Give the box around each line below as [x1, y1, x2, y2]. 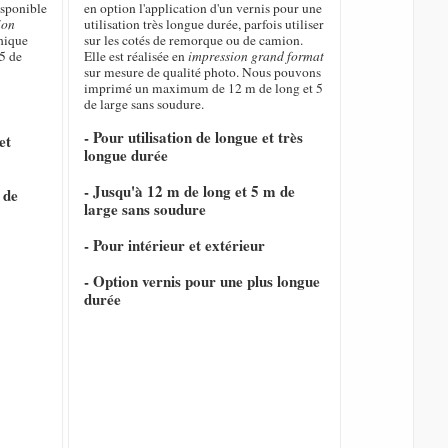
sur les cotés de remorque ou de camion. [84, 31, 304, 50]
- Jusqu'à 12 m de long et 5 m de [84, 180, 296, 203]
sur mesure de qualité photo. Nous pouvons [84, 63, 322, 82]
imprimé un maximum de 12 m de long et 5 [84, 79, 324, 98]
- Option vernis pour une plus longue [84, 270, 321, 293]
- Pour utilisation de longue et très [84, 126, 304, 149]
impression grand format [188, 47, 325, 66]
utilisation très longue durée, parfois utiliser [84, 15, 325, 34]
